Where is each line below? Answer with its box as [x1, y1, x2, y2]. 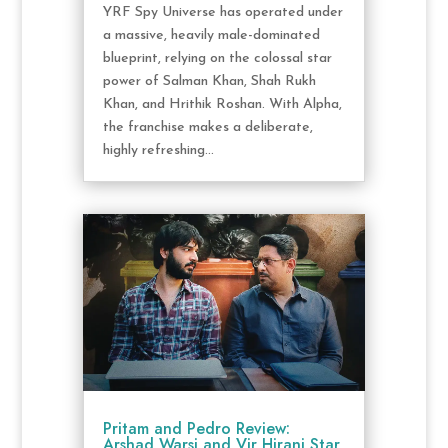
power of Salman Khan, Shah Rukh [102, 73, 316, 89]
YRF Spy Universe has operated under [102, 4, 343, 20]
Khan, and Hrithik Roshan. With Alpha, [102, 96, 342, 112]
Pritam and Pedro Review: [102, 417, 290, 441]
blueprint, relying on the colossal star [102, 50, 332, 66]
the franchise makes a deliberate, [102, 119, 313, 135]
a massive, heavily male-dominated [102, 27, 320, 43]
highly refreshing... [102, 142, 214, 158]
